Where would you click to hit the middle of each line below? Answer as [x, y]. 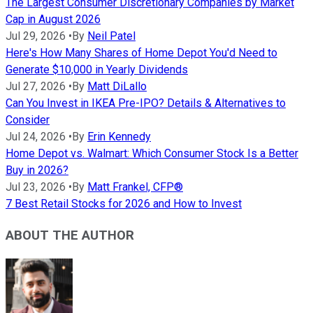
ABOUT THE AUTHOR [70, 235]
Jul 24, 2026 [36, 137]
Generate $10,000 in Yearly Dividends [97, 70]
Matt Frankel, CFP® [135, 187]
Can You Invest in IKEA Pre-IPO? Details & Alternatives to [146, 103]
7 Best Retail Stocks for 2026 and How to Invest [124, 204]
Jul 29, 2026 [36, 36]
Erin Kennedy [119, 137]
